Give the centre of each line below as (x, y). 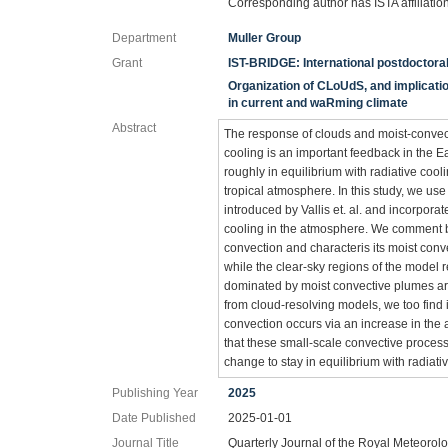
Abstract (134, 127)
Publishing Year (155, 392)
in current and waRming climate (318, 102)
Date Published (154, 417)
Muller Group (265, 37)
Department (144, 37)
